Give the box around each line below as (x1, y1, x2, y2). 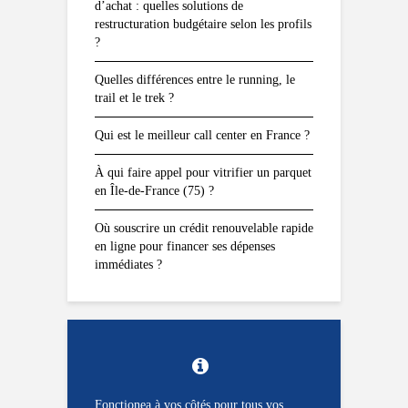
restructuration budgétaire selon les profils (95, 16, 311, 31)
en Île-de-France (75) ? (95, 183, 214, 198)
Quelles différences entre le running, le (95, 72, 295, 87)
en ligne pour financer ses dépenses (95, 239, 275, 253)
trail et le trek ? (95, 90, 174, 105)
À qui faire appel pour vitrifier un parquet (95, 165, 311, 179)
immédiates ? (95, 257, 162, 271)
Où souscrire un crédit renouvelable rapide (95, 220, 313, 235)
